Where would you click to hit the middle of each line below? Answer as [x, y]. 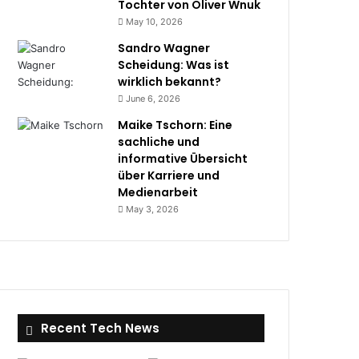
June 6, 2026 [153, 99]
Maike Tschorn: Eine [175, 125]
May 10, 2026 [155, 22]
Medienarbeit [158, 192]
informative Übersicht [183, 159]
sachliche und [159, 142]
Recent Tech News [101, 328]
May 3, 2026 [153, 209]
